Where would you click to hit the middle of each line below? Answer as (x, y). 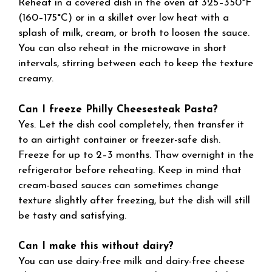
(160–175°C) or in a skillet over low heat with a (124, 18)
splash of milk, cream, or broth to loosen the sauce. (134, 33)
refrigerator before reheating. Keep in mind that (130, 170)
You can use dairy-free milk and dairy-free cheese (131, 261)
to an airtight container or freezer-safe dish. (119, 140)
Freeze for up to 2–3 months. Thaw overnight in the (136, 155)
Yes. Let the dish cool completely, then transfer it (131, 124)
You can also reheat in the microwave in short (122, 48)
